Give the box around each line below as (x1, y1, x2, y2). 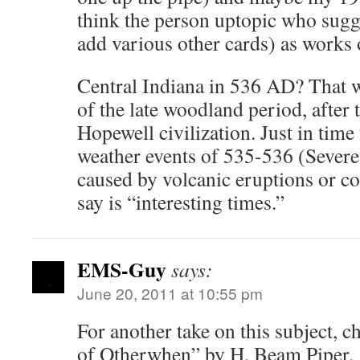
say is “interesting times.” (77, 188, 284, 215)
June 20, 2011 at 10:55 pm (77, 282, 263, 304)
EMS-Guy (77, 254, 166, 284)
